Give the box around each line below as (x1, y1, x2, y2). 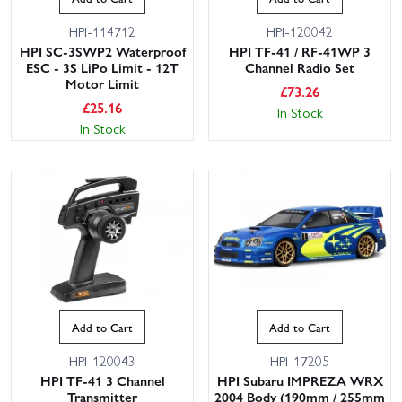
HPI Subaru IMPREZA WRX (216, 371, 383, 391)
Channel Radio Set (245, 57, 354, 77)
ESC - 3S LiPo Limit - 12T (26, 57, 179, 77)
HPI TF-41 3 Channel (39, 371, 165, 391)
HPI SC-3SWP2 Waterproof (19, 40, 186, 61)
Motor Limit (66, 73, 139, 93)
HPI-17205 (270, 351, 329, 371)
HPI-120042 (267, 21, 333, 41)
